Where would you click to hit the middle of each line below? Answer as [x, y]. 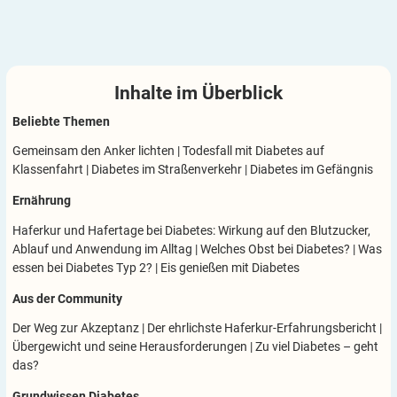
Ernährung [42, 201]
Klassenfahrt [48, 170]
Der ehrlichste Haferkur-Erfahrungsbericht [262, 328]
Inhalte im [158, 93]
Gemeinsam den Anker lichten [93, 151]
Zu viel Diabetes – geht [317, 347]
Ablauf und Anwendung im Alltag [102, 249]
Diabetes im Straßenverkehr [167, 170]
